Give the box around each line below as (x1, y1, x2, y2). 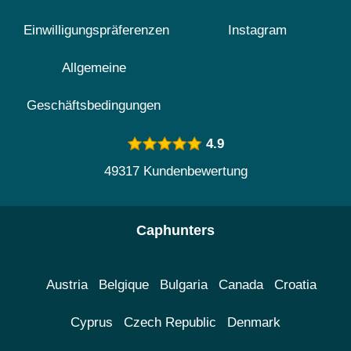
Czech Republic (124, 315, 216, 330)
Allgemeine (61, 60, 126, 75)
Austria (45, 277, 88, 292)
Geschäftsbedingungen (27, 98, 161, 113)
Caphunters (136, 223, 215, 238)
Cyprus (71, 315, 113, 330)
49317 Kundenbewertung (103, 164, 248, 179)
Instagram (228, 23, 287, 38)
